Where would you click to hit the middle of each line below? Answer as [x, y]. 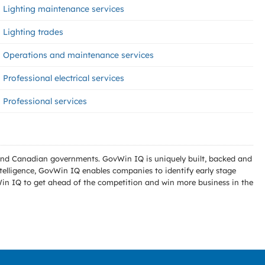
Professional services [45, 101]
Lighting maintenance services [64, 9]
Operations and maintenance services [78, 55]
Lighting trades [33, 32]
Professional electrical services [64, 78]
